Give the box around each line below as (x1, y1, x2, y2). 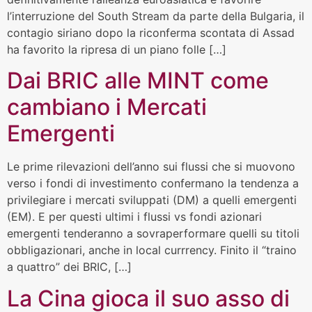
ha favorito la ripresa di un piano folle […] (7, 42, 226, 57)
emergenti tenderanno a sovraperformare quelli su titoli (7, 226, 299, 241)
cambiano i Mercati (7, 93, 207, 121)
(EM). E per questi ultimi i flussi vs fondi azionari (7, 210, 262, 224)
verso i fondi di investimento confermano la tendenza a (7, 176, 299, 191)
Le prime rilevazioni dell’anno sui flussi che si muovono (7, 159, 295, 174)
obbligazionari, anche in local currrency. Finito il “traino (7, 243, 297, 258)
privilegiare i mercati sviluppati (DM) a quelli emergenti (7, 193, 297, 208)
